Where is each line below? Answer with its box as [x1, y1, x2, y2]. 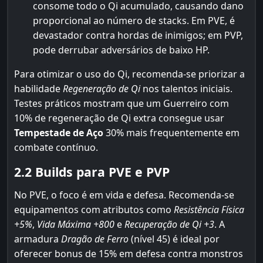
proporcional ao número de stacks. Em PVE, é [33, 14, 235, 27]
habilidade [14, 82, 63, 95]
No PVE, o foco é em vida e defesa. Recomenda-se [14, 188, 234, 201]
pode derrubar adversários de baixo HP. [33, 43, 210, 56]
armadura [14, 232, 61, 245]
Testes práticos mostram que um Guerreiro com [14, 97, 229, 110]
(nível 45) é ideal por [129, 232, 220, 245]
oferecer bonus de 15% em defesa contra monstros [14, 247, 243, 260]
